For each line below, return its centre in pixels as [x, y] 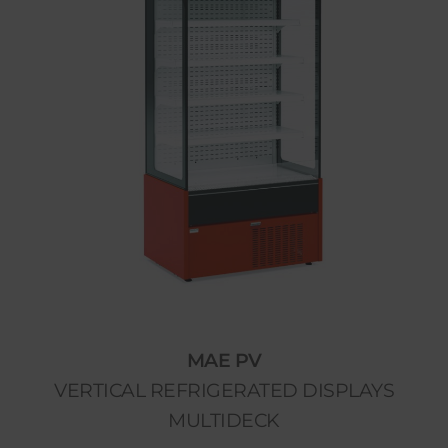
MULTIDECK [224, 420]
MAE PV [224, 360]
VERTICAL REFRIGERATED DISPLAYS [224, 390]
